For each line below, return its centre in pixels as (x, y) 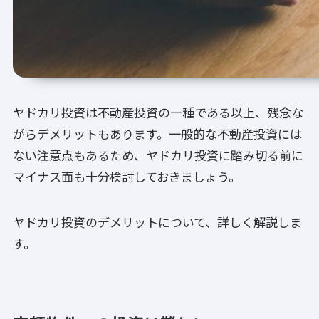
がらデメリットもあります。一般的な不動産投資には (157, 134)
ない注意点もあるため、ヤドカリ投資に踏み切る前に (158, 155)
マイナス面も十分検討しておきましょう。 (127, 177)
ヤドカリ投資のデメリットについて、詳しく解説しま (157, 222)
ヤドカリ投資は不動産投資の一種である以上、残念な (158, 113)
